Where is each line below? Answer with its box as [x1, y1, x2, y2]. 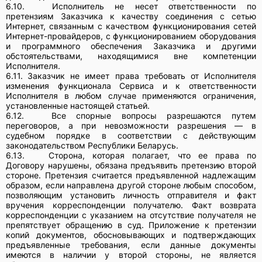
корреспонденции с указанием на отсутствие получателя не [6, 209, 256, 220]
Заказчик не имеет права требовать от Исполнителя [27, 70, 257, 81]
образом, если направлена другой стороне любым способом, [6, 180, 256, 190]
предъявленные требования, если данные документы [6, 239, 256, 250]
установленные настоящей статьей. [6, 100, 150, 111]
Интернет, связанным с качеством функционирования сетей [6, 20, 256, 31]
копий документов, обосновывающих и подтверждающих [6, 229, 256, 240]
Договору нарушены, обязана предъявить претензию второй [6, 160, 256, 170]
